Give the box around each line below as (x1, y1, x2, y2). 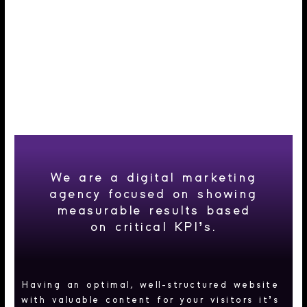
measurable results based (56, 204, 251, 217)
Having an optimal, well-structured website (21, 280, 280, 290)
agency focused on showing (49, 187, 258, 201)
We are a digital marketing (50, 171, 257, 184)
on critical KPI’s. (90, 220, 217, 234)
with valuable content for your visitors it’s (21, 295, 280, 305)
